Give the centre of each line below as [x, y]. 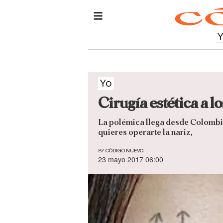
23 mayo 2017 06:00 [131, 160]
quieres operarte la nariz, [145, 132]
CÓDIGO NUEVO [124, 151]
